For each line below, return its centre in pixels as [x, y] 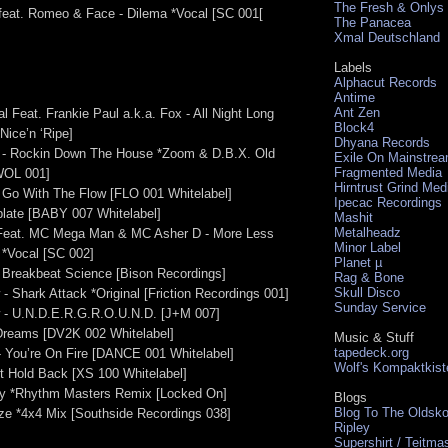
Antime [354, 97]
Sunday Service [380, 307]
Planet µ [358, 262]
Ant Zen [357, 112]
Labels [353, 67]
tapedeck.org [371, 352]
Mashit [353, 217]
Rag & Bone [369, 277]
